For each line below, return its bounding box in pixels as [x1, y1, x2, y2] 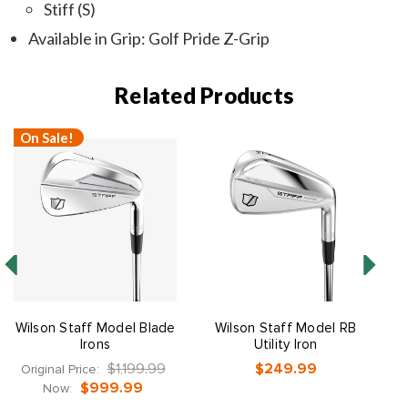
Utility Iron [253, 336, 318, 353]
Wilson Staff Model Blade [15, 320, 176, 337]
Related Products [115, 82, 293, 109]
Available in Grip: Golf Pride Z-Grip [28, 28, 270, 49]
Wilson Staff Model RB [214, 320, 357, 337]
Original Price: [20, 362, 103, 378]
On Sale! [20, 128, 74, 146]
